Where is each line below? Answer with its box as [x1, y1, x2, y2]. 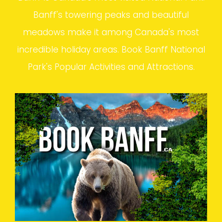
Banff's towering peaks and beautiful [33, 8, 189, 21]
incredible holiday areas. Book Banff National [17, 43, 205, 55]
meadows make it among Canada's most [23, 26, 199, 38]
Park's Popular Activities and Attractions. [27, 60, 195, 73]
